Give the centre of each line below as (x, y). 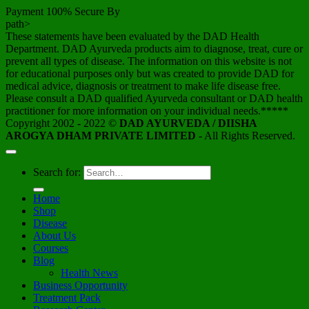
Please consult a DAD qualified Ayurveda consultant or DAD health (154, 98)
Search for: (57, 172)
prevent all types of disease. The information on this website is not (149, 61)
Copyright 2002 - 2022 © (62, 123)
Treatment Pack (67, 297)
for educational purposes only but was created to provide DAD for (150, 73)
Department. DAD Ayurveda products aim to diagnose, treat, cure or (154, 48)
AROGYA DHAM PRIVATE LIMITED (101, 135)
